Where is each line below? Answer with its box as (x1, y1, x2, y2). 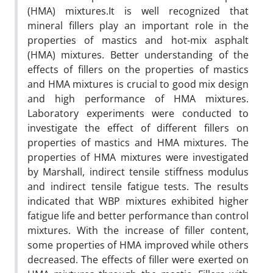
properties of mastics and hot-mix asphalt (27, 34, 249, 47)
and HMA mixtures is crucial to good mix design (27, 77, 249, 91)
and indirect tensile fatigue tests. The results (27, 180, 249, 193)
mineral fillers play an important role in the (27, 19, 249, 32)
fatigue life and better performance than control (27, 209, 249, 222)
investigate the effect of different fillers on (27, 121, 249, 135)
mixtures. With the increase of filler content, (27, 224, 249, 237)
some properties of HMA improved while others (27, 238, 249, 252)
